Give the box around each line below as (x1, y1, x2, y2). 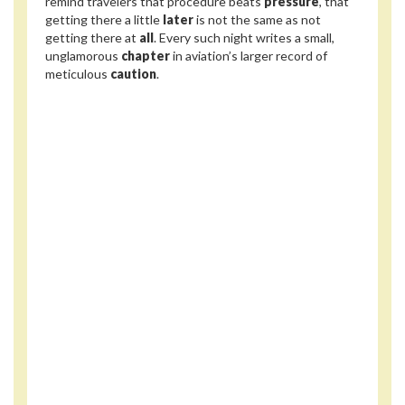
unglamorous (45, 47, 121, 63)
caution (110, 65, 156, 81)
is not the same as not (193, 11, 321, 27)
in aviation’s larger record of (170, 47, 327, 63)
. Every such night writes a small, (154, 29, 334, 45)
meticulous (45, 65, 110, 81)
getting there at (45, 29, 139, 45)
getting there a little (45, 11, 163, 27)
